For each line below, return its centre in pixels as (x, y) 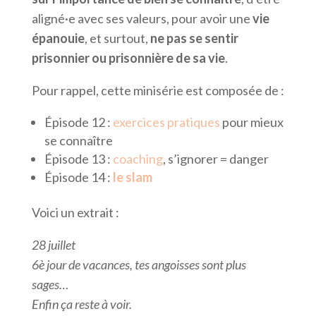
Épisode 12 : (78, 122)
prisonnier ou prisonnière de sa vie (128, 58)
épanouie (58, 38)
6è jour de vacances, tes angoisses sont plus (139, 265)
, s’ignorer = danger (215, 159)
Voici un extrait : (75, 213)
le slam (132, 177)
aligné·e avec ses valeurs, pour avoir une (142, 19)
